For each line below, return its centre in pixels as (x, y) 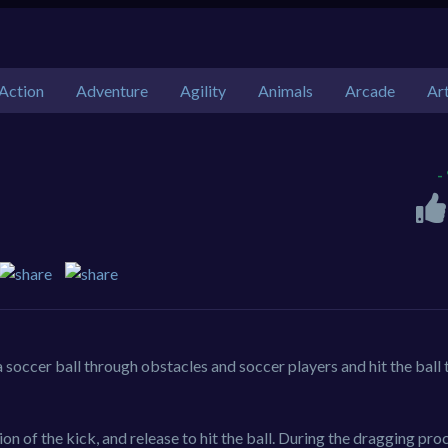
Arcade (370, 90)
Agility (203, 90)
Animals (285, 90)
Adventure (112, 90)
